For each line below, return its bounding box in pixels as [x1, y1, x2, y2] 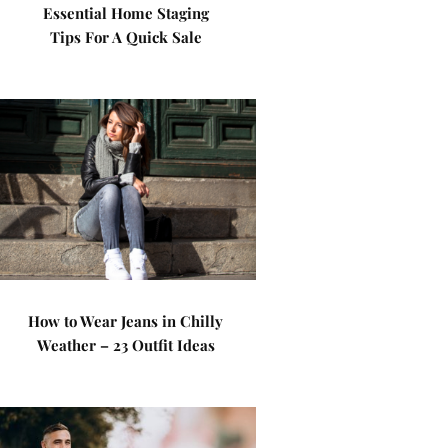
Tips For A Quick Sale [49, 27, 202, 47]
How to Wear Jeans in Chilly [28, 311, 224, 331]
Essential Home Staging [42, 3, 209, 23]
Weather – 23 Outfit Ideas [36, 335, 215, 355]
